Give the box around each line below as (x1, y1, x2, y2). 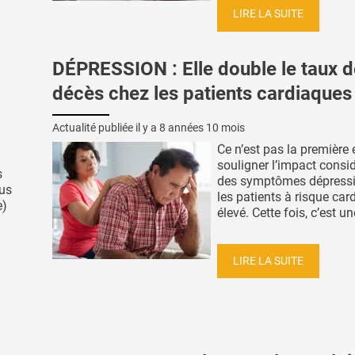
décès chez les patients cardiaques (52, 82, 352, 105)
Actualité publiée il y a (52, 121, 159, 135)
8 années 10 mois (159, 121, 245, 135)
